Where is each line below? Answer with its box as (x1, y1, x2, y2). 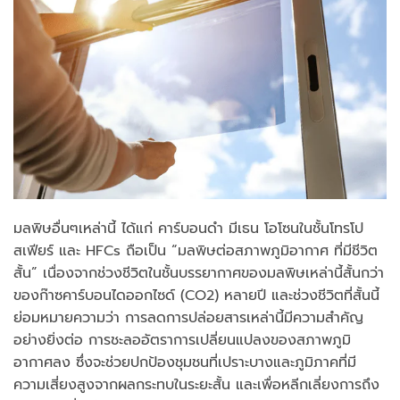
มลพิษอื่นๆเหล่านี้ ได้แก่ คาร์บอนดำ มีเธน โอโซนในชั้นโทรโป (13, 217, 363, 239)
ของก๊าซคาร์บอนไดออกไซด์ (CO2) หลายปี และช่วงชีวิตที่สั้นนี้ (13, 284, 379, 306)
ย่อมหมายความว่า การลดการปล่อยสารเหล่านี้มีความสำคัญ (13, 306, 363, 329)
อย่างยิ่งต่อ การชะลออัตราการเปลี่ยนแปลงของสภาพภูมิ (13, 329, 351, 351)
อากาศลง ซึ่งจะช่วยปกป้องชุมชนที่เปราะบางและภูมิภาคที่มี (13, 351, 356, 373)
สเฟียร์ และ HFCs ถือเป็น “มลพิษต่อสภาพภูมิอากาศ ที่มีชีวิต (13, 239, 378, 262)
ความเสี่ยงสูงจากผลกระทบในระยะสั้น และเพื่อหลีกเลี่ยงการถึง (13, 373, 379, 396)
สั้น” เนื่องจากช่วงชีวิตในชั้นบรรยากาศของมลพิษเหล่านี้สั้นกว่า (13, 262, 384, 284)
